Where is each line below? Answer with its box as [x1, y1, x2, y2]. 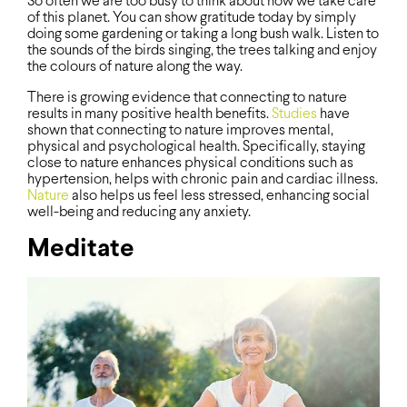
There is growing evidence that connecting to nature [27, 90, 347, 104]
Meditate [27, 237, 134, 262]
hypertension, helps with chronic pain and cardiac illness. [27, 172, 378, 186]
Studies [272, 106, 317, 121]
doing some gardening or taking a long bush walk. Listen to [27, 26, 379, 41]
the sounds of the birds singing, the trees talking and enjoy [27, 43, 377, 57]
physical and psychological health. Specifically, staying [27, 139, 365, 154]
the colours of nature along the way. [27, 59, 243, 74]
